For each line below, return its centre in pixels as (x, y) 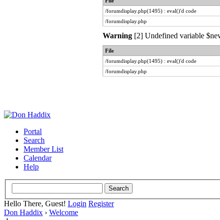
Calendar (38, 158)
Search (34, 140)
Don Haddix (23, 212)
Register (101, 203)
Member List (43, 149)
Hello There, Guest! (36, 203)
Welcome (64, 212)
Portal (33, 131)
